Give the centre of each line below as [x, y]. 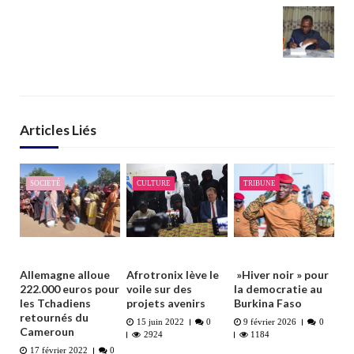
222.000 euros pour [70, 289]
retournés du [54, 318]
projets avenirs [166, 303]
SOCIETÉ [45, 184]
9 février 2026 [270, 322]
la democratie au [278, 289]
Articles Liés [58, 130]
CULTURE [154, 184]
